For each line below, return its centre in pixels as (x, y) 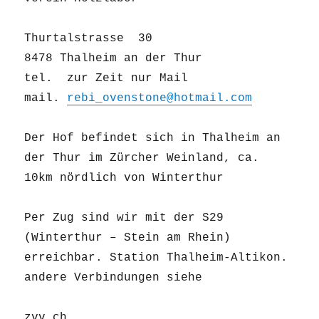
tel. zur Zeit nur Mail (106, 79)
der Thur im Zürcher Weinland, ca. (142, 158)
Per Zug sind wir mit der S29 (124, 218)
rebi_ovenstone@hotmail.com (160, 99)
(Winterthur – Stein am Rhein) (128, 238)
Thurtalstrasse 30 (89, 39)
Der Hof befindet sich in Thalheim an (153, 138)
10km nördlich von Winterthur (124, 178)
